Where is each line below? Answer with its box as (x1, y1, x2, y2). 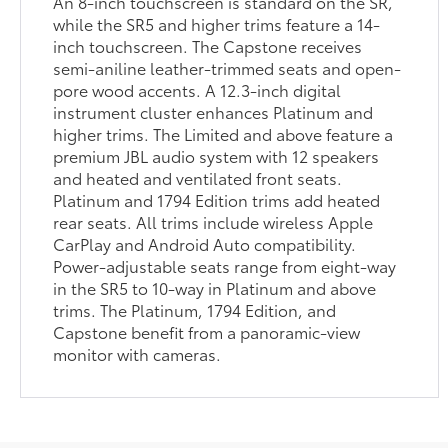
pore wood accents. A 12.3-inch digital (53, 77, 342, 101)
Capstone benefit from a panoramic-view (53, 319, 361, 343)
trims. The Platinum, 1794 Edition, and (53, 297, 337, 321)
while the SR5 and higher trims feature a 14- (53, 11, 381, 35)
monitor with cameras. (53, 341, 222, 365)
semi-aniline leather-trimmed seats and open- (53, 55, 402, 79)
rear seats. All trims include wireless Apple (53, 209, 374, 233)
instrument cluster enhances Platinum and (53, 99, 374, 123)
